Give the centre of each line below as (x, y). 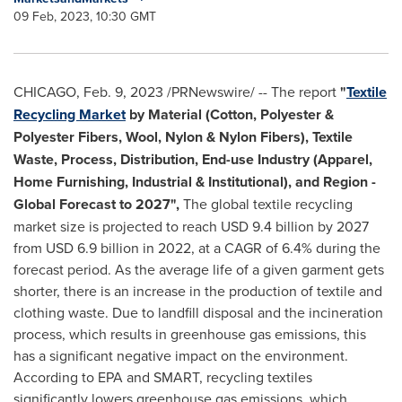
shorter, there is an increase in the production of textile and (198, 291)
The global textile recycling (268, 204)
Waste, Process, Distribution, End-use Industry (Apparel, (193, 159)
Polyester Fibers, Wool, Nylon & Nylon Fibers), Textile (183, 137)
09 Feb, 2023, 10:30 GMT (85, 16)
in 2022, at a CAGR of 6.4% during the (260, 248)
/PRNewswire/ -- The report (252, 92)
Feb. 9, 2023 (123, 92)
